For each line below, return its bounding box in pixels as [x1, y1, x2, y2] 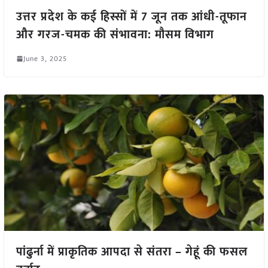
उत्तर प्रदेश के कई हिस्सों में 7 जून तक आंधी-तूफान [16, 6, 247, 27]
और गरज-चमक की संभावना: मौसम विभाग [16, 24, 214, 45]
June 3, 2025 [23, 52, 67, 65]
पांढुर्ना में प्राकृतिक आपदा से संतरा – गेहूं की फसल [16, 241, 248, 262]
